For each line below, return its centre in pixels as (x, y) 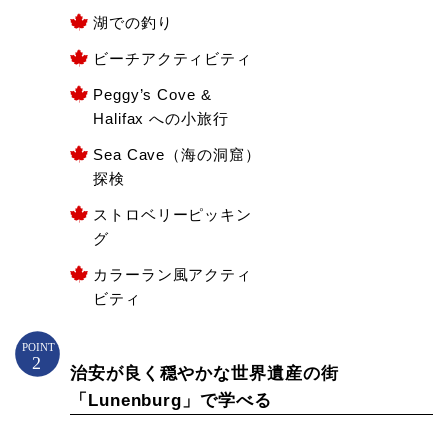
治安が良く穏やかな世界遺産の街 (204, 374)
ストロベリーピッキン (172, 214)
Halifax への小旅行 (161, 118)
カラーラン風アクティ (172, 274)
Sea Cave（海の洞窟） (177, 154)
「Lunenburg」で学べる (171, 401)
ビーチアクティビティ (172, 58)
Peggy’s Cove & (152, 94)
